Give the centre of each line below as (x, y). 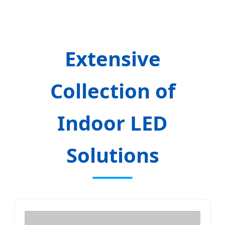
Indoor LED (113, 123)
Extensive (113, 59)
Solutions (113, 155)
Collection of (113, 91)
